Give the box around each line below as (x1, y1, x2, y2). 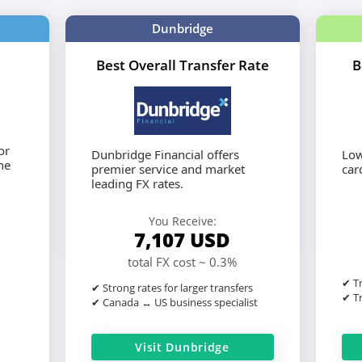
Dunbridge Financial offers (90, 145, 239, 162)
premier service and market (90, 160, 245, 177)
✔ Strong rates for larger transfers (90, 280, 253, 295)
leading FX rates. (90, 175, 183, 192)
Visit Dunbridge (135, 339, 229, 355)
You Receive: (148, 213, 217, 229)
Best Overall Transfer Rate (95, 55, 269, 74)
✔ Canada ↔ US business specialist (90, 294, 258, 309)
